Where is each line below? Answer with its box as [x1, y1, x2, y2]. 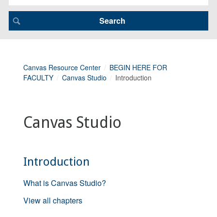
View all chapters [23, 194, 82, 206]
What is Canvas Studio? [23, 177, 106, 188]
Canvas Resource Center [23, 62, 101, 72]
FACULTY [23, 72, 53, 82]
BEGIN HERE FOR [109, 62, 167, 72]
